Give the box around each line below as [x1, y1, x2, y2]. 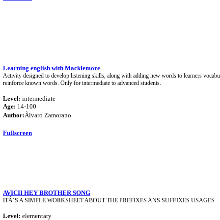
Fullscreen [3, 129, 32, 137]
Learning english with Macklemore [3, 64, 100, 72]
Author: [3, 111, 25, 119]
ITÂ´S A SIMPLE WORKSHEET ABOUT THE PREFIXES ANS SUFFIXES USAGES [3, 197, 215, 204]
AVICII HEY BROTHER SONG [3, 189, 90, 196]
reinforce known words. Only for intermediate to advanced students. [3, 80, 161, 86]
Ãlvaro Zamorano [25, 111, 71, 119]
